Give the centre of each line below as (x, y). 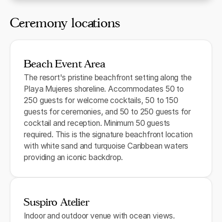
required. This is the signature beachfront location (108, 135)
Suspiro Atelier (56, 202)
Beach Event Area (65, 64)
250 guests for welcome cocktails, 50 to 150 (101, 101)
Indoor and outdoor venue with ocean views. (99, 216)
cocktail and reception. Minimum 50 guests (97, 123)
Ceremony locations (65, 23)
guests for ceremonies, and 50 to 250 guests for (108, 112)
